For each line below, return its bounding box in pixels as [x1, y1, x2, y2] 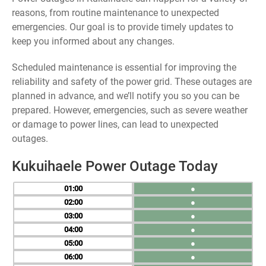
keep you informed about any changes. [12, 36, 175, 47]
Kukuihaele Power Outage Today [12, 158, 218, 175]
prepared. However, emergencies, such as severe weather [12, 104, 248, 116]
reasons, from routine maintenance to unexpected [12, 7, 219, 18]
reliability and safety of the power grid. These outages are [12, 76, 252, 87]
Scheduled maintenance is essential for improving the [12, 62, 236, 73]
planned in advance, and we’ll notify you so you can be [12, 90, 239, 102]
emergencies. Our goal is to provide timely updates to [12, 21, 233, 33]
